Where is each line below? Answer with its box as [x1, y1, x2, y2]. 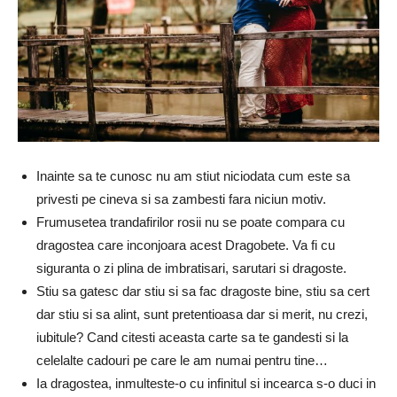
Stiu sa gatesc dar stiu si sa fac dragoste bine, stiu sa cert [36, 283, 370, 299]
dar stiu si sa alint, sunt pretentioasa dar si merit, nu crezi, [36, 306, 368, 322]
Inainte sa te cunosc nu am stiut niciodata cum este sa [36, 167, 350, 183]
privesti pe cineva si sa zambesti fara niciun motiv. [36, 191, 326, 206]
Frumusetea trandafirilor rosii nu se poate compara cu [36, 214, 345, 230]
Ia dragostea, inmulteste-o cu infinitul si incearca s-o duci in [36, 375, 376, 391]
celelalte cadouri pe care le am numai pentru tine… [36, 352, 328, 368]
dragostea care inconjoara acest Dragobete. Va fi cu [36, 237, 335, 253]
